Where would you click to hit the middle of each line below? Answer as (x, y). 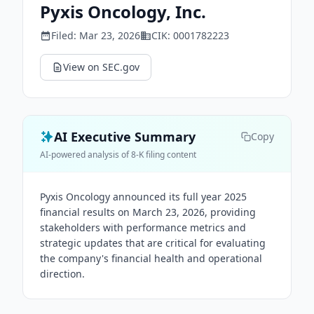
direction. (62, 274)
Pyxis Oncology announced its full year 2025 (143, 197)
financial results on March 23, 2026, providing (148, 212)
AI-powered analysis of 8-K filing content (118, 155)
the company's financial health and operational (151, 258)
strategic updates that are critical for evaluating (153, 243)
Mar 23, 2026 (110, 35)
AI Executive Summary (125, 137)
